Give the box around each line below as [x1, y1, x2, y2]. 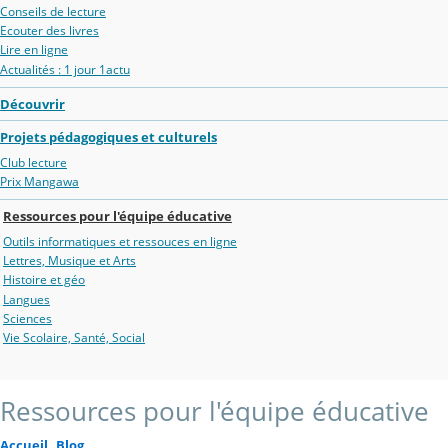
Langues [3, 290, 50, 308]
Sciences [3, 309, 52, 327]
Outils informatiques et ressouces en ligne [3, 233, 237, 251]
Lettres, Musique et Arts [3, 252, 136, 270]
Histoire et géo [3, 271, 85, 289]
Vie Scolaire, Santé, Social [3, 329, 145, 346]
